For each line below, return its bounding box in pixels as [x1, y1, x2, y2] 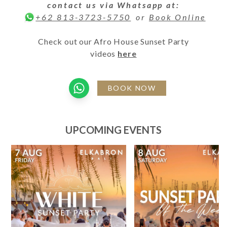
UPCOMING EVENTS [65, 124, 162, 136]
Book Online [148, 12, 206, 22]
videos [90, 49, 116, 59]
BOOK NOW [107, 84, 156, 93]
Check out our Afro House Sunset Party [38, 36, 189, 47]
